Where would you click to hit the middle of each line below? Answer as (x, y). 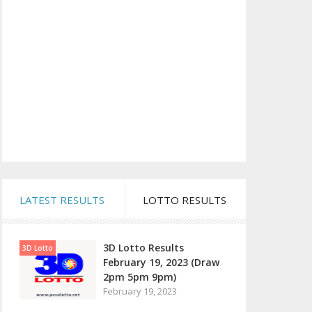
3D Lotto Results (143, 248)
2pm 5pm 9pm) (139, 277)
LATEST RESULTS (62, 200)
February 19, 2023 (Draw (161, 262)
